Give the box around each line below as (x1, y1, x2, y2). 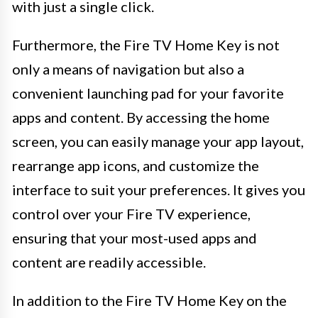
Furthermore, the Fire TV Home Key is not (12, 35, 280, 53)
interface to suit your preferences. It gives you (12, 180, 305, 198)
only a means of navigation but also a (12, 60, 244, 77)
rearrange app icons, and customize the (12, 156, 259, 174)
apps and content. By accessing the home (12, 108, 270, 126)
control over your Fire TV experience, (12, 204, 251, 222)
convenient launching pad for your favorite (12, 84, 284, 102)
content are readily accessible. (12, 253, 206, 270)
